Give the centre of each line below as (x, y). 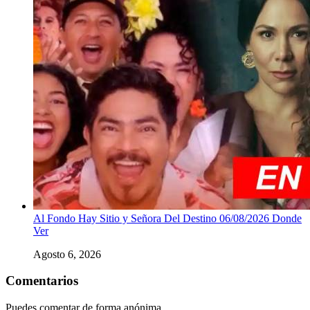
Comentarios (42, 281)
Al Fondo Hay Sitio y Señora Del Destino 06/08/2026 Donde (167, 218)
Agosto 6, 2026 (67, 254)
